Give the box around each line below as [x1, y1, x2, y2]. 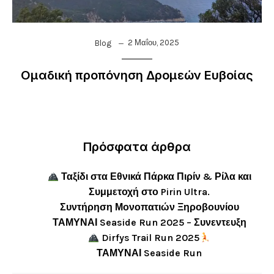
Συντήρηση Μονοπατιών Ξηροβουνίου [59, 201, 239, 213]
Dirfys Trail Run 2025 [99, 232, 199, 243]
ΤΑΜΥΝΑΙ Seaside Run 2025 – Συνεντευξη [52, 217, 246, 228]
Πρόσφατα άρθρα [83, 139, 191, 154]
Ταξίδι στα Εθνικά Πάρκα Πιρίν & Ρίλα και [58, 171, 251, 182]
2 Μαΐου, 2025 [128, 38, 179, 47]
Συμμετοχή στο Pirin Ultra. [89, 186, 210, 198]
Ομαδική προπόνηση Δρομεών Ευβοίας [21, 68, 253, 83]
